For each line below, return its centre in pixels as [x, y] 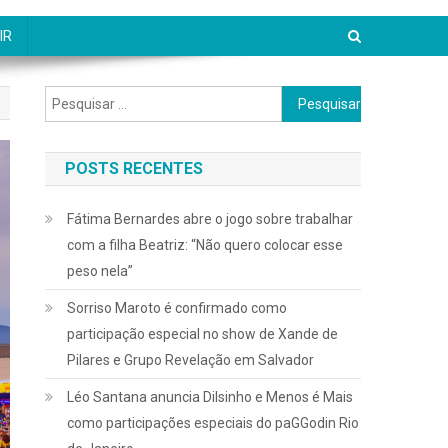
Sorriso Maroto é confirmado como [177, 308]
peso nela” [100, 271]
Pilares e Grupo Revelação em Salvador [191, 360]
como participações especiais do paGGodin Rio [213, 423]
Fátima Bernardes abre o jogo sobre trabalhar [210, 219]
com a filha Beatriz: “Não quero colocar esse [205, 245]
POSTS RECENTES [134, 168]
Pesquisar [313, 97]
